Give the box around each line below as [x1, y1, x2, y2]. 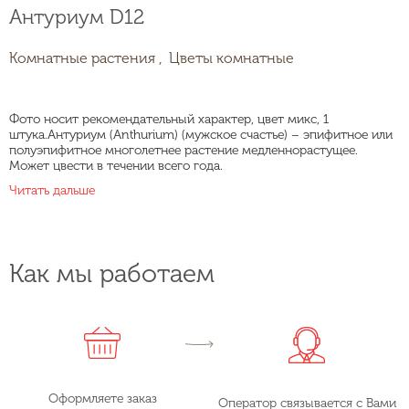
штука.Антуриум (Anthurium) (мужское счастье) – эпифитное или [9, 126, 393, 142]
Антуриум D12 [9, 4, 144, 29]
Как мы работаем [9, 257, 215, 288]
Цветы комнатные [169, 48, 294, 67]
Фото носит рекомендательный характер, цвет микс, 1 [9, 110, 329, 127]
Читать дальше [9, 182, 95, 198]
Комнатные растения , [9, 48, 163, 67]
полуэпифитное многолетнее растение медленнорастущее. [9, 142, 358, 158]
